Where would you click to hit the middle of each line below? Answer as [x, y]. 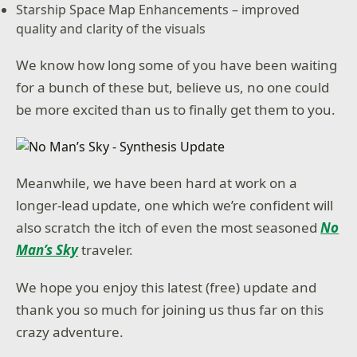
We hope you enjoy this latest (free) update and [167, 288]
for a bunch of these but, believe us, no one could [173, 87]
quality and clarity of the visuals [111, 28]
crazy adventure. [70, 332]
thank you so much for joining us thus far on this [170, 310]
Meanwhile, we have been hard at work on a [157, 182]
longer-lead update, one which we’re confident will [175, 205]
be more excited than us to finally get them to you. [178, 109]
